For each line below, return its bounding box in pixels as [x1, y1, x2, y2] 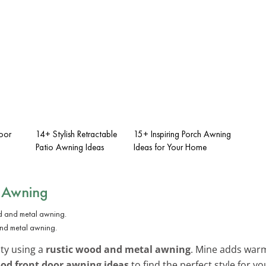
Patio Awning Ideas [36, 141, 104, 153]
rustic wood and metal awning [46, 242, 191, 256]
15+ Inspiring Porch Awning [134, 128, 231, 140]
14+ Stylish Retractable [36, 128, 117, 140]
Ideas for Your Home [134, 141, 207, 153]
